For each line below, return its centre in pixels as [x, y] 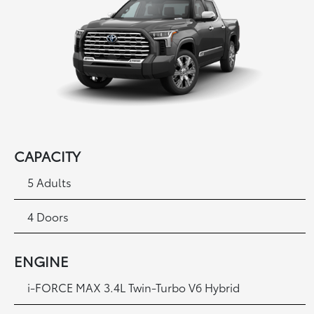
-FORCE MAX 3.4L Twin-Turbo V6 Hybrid [135, 287]
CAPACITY [48, 156]
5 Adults [50, 182]
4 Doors [48, 216]
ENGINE [42, 261]
